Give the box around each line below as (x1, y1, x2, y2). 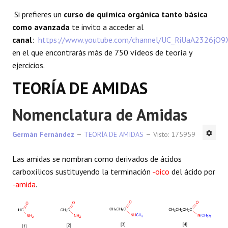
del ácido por (169, 166, 215, 177)
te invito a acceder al (70, 22, 144, 32)
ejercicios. (12, 60, 45, 70)
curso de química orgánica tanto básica (64, 9, 208, 19)
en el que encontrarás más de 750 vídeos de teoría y (12, 47, 192, 58)
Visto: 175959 (153, 130, 195, 139)
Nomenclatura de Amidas (12, 104, 187, 125)
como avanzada (12, 22, 70, 32)
